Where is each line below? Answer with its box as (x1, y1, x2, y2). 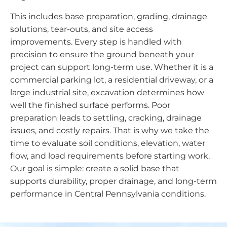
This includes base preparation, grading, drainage (10, 11, 207, 21)
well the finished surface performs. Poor (10, 100, 170, 110)
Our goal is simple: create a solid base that (10, 163, 179, 173)
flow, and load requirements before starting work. (10, 150, 210, 161)
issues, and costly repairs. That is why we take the (10, 125, 209, 135)
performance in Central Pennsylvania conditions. (10, 188, 206, 199)
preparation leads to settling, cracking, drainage (10, 112, 202, 123)
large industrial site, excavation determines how (10, 87, 204, 97)
